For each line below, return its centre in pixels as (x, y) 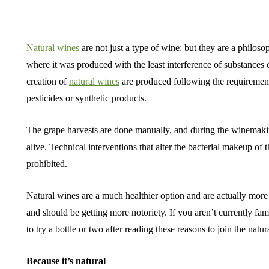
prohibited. (47, 164)
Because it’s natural (66, 261)
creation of (48, 81)
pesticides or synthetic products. (86, 98)
